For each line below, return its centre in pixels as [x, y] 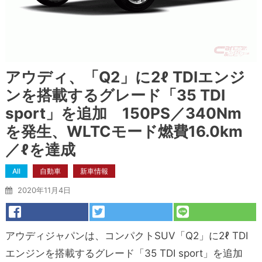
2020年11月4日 [44, 190]
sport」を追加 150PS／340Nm [123, 113]
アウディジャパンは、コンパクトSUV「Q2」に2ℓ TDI [126, 235]
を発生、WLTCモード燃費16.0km [124, 131]
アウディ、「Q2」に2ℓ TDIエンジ [125, 77]
